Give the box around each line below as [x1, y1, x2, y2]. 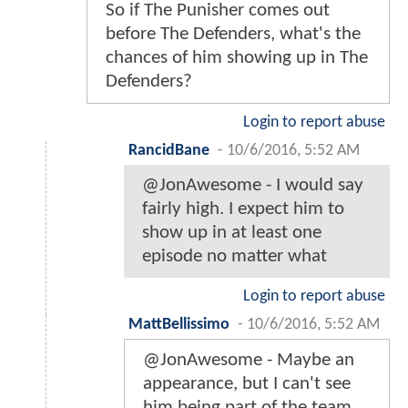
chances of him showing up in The [106, 47, 368, 67]
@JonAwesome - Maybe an [143, 350, 354, 370]
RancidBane [128, 142, 209, 158]
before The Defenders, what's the [106, 24, 361, 44]
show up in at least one [142, 222, 321, 242]
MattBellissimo [128, 316, 229, 332]
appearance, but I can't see [143, 373, 351, 393]
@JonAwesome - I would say [142, 175, 363, 195]
